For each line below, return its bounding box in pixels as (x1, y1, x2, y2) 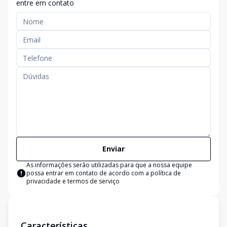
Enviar (102, 144, 125, 154)
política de (150, 169, 181, 177)
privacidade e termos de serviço (26, 177, 120, 185)
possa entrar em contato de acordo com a (26, 169, 150, 177)
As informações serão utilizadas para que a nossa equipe (26, 161, 192, 169)
